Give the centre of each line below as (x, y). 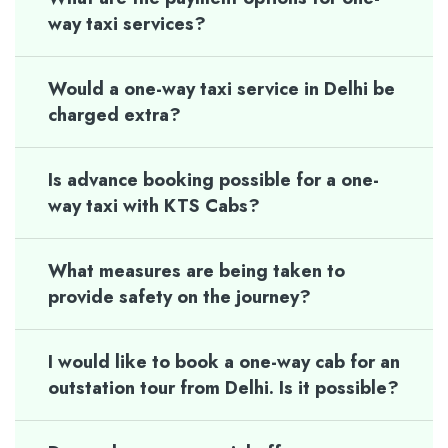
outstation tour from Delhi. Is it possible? (223, 387)
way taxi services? (127, 23)
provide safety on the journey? (179, 296)
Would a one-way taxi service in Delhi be (221, 88)
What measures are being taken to (196, 270)
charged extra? (114, 114)
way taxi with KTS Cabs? (154, 205)
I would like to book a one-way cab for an (224, 361)
